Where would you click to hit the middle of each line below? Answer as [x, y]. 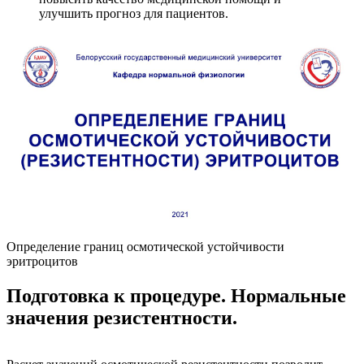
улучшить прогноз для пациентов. [134, 13]
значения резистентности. [122, 317]
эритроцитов [42, 261]
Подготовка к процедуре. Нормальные [176, 295]
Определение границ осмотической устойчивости [145, 246]
